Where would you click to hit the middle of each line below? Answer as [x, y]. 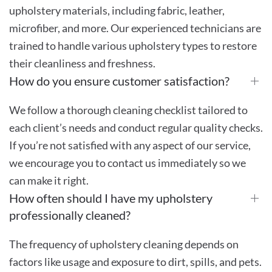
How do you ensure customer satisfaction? [119, 80]
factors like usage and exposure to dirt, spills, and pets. [135, 261]
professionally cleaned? [70, 215]
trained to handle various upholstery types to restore [133, 45]
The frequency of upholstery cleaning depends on [124, 244]
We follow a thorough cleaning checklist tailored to [128, 110]
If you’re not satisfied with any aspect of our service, [130, 145]
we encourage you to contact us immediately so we [127, 162]
